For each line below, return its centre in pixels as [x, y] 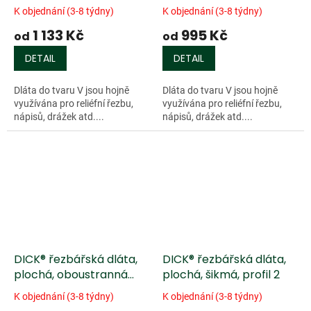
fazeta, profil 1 [51, 290]
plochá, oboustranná [71, 275]
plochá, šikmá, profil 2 [221, 275]
